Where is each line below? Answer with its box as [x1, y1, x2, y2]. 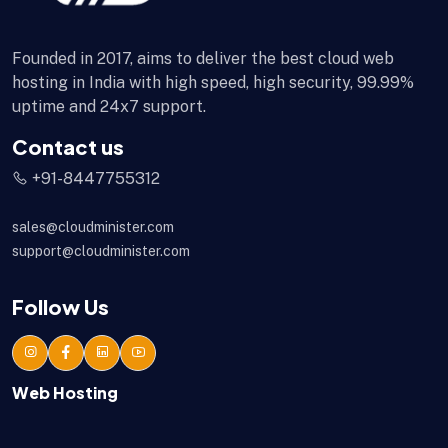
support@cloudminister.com [12, 242, 190, 259]
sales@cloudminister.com [12, 218, 174, 235]
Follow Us [12, 293, 109, 319]
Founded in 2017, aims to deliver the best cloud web [12, 48, 394, 68]
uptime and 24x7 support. [12, 96, 206, 116]
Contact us [12, 133, 124, 159]
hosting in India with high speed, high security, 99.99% [12, 72, 414, 92]
